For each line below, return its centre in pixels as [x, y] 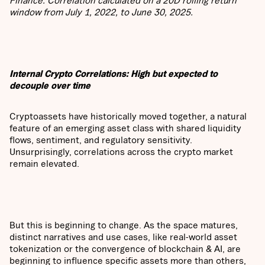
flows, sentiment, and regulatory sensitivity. [101, 140]
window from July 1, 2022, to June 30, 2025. [102, 12]
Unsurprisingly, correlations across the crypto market [121, 152]
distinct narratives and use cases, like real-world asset [123, 237]
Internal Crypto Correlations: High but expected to [114, 74]
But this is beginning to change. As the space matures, [124, 225]
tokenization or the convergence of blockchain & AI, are [125, 249]
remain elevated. [44, 164]
